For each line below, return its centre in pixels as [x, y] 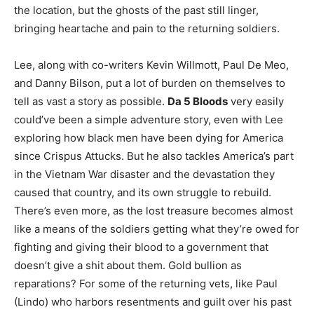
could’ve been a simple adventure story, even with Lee [149, 120]
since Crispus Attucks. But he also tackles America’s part [154, 156]
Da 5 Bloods [198, 102]
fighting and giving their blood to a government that [141, 247]
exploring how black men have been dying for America [149, 138]
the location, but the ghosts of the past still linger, [136, 11]
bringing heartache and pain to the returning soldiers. [147, 29]
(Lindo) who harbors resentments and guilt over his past [153, 302]
